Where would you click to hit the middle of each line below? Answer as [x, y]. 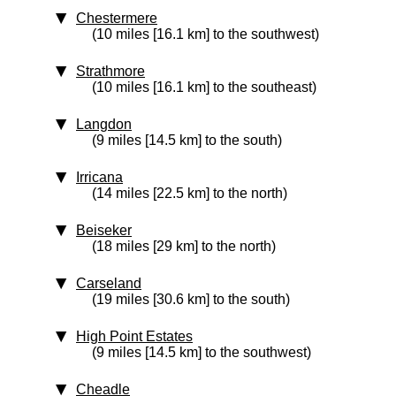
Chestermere [117, 18]
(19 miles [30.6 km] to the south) [191, 299]
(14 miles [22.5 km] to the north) [190, 193]
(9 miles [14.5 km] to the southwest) [202, 352]
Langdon [104, 124]
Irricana [99, 177]
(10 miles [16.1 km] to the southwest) [206, 34]
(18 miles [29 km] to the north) [184, 246]
